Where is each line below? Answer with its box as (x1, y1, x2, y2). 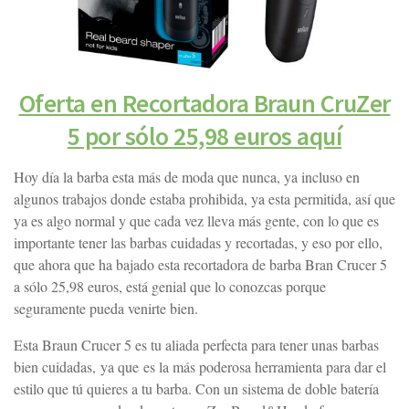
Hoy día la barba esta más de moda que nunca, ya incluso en (14, 166, 360, 186)
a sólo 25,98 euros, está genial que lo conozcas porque (14, 276, 326, 296)
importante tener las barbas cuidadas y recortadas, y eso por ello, (14, 232, 383, 252)
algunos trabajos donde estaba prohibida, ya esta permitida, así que (14, 188, 395, 208)
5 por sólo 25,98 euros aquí (67, 120, 342, 152)
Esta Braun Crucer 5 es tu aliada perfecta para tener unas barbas (14, 334, 379, 354)
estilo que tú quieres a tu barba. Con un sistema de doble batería (14, 378, 379, 398)
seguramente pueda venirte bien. (14, 298, 198, 318)
